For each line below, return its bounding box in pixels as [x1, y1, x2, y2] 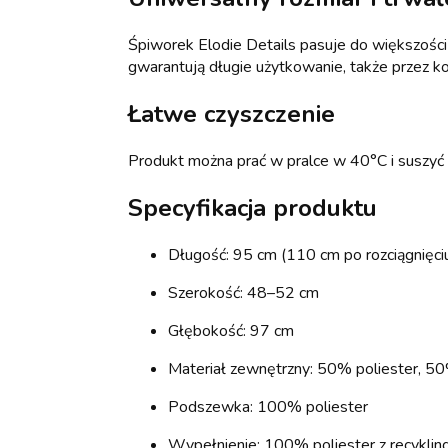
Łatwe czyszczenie [128, 98, 335, 131]
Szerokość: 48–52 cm [168, 281, 319, 304]
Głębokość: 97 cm [168, 319, 294, 342]
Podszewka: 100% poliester [168, 395, 368, 418]
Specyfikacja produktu [128, 191, 377, 224]
